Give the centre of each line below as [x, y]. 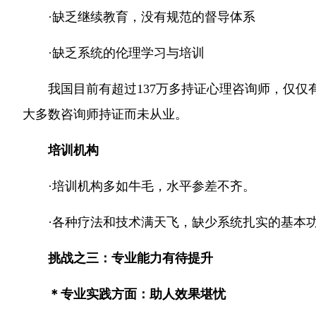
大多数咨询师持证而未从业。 [105, 114]
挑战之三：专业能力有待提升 [130, 258]
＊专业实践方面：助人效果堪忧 [137, 294]
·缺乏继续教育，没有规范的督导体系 [152, 17]
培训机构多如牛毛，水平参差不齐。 [154, 186]
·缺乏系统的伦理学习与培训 [126, 53]
